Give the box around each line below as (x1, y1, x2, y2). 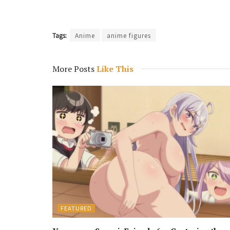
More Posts (52, 63, 94, 74)
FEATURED (61, 203, 92, 212)
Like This (94, 63, 133, 74)
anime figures (107, 30, 151, 40)
